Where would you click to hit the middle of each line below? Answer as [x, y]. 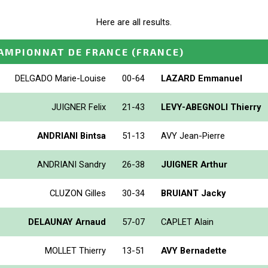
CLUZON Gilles [78, 193]
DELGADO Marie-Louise [60, 78]
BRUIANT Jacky [193, 193]
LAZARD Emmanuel [202, 78]
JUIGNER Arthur [194, 164]
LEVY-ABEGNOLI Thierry [211, 107]
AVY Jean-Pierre [193, 135]
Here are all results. [134, 22]
